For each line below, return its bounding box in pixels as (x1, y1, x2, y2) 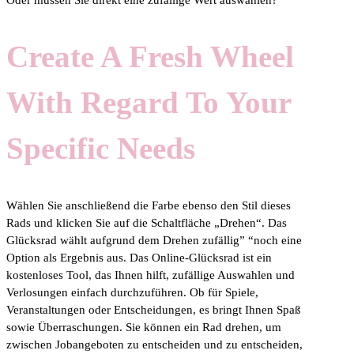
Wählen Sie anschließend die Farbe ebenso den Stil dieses (6, 199, 291, 213)
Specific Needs (6, 131, 195, 166)
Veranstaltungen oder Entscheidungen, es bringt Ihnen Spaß (6, 303, 301, 317)
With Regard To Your (6, 85, 291, 120)
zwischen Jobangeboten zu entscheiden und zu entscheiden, (6, 338, 303, 352)
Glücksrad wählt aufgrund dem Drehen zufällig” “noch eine (6, 234, 302, 247)
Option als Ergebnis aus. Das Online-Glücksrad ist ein (6, 251, 272, 265)
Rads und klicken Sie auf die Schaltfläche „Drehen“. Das (6, 217, 287, 230)
